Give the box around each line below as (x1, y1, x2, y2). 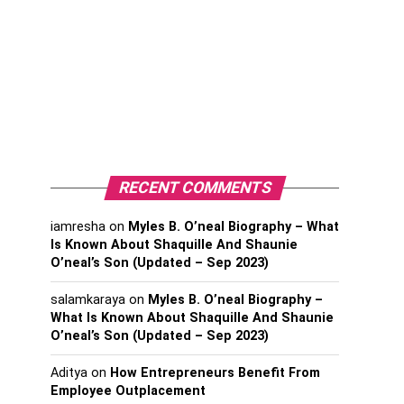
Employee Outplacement (50, 383, 206, 399)
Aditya (50, 365, 87, 381)
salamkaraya (50, 292, 125, 308)
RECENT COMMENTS (115, 179, 274, 197)
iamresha (50, 219, 106, 234)
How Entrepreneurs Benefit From (110, 365, 320, 381)
